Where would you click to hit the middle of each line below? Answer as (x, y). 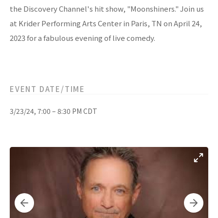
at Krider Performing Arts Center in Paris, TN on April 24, (106, 23)
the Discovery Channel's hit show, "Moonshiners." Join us (107, 9)
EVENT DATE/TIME (47, 89)
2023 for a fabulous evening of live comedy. (82, 38)
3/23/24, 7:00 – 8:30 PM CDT (54, 111)
